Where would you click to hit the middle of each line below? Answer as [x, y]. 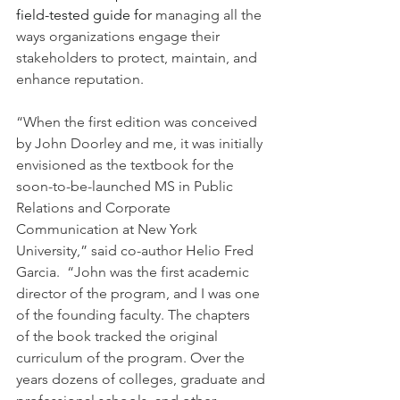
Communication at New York [108, 229]
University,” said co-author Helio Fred [137, 251]
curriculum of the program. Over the [132, 358]
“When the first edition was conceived [138, 122]
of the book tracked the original [119, 337]
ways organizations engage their [120, 37]
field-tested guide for [86, 15]
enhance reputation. [80, 79]
